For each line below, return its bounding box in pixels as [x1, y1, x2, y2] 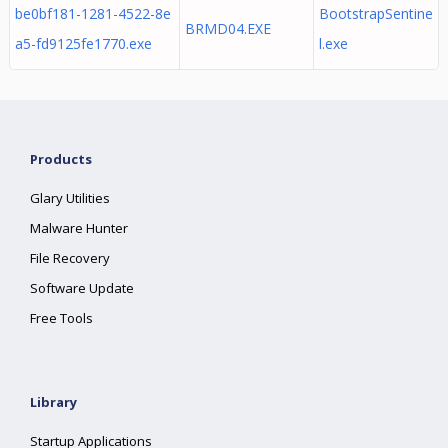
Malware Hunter [30, 219, 129, 237]
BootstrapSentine [318, 4, 433, 23]
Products [30, 150, 93, 168]
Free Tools [30, 309, 94, 327]
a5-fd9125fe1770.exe [14, 34, 152, 53]
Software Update [30, 279, 135, 297]
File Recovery [30, 249, 111, 267]
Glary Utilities [30, 189, 111, 207]
